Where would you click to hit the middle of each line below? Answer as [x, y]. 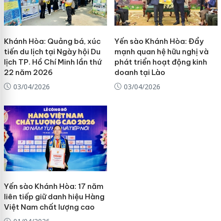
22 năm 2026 [28, 72]
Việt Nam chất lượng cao [49, 207]
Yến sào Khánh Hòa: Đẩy [159, 41]
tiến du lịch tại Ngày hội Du [52, 51]
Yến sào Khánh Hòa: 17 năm [54, 186]
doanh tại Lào [140, 72]
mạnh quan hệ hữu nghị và [161, 51]
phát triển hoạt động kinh [161, 62]
